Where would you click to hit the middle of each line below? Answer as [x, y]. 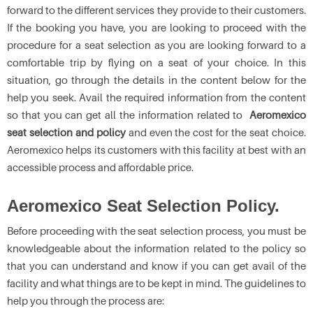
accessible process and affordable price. [101, 167]
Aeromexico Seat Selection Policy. [143, 206]
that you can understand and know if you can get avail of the [156, 265]
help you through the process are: [87, 300]
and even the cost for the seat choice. [216, 132]
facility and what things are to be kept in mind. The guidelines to [156, 283]
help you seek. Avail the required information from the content [156, 97]
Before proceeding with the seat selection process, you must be [156, 231]
